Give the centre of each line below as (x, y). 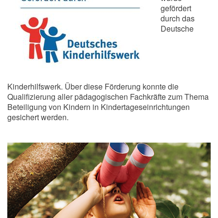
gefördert (176, 8)
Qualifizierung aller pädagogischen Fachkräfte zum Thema (108, 97)
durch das (178, 18)
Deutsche (177, 29)
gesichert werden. (38, 117)
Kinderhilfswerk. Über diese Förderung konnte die (93, 87)
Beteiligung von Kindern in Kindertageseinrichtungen (99, 107)
